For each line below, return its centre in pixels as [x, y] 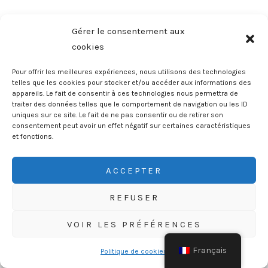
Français [210, 250]
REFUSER [134, 197]
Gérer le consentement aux [128, 31]
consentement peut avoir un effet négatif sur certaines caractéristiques [131, 126]
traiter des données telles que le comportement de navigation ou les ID [130, 104]
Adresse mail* [75, 239]
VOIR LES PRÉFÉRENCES [134, 224]
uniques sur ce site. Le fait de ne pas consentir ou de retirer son [118, 115]
